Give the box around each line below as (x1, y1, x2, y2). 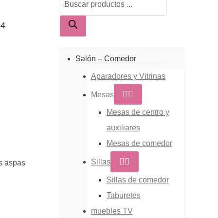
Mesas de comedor (106, 139, 172, 148)
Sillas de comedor (106, 175, 169, 184)
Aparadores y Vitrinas (91, 72, 165, 80)
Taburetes (106, 191, 141, 200)
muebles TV (91, 206, 133, 215)
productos (59, 27, 93, 36)
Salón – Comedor (75, 54, 136, 63)
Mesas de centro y (106, 108, 169, 117)
